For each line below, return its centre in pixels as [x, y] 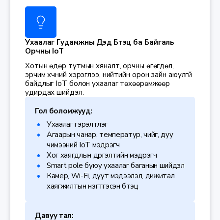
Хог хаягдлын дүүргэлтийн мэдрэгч [102, 155]
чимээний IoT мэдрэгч [83, 145]
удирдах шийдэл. [55, 93]
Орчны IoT [45, 51]
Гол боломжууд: [64, 111]
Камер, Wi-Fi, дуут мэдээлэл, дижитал [111, 176]
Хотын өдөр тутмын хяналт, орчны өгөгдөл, [99, 66]
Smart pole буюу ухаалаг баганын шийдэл [116, 166]
